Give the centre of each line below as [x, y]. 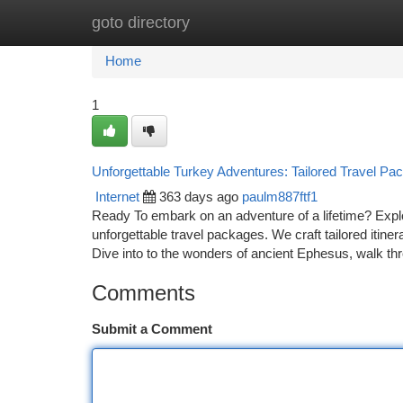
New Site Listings [233, 22]
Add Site [335, 22]
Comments [143, 293]
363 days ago [199, 197]
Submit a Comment [152, 329]
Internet [117, 197]
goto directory [141, 22]
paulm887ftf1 [280, 197]
